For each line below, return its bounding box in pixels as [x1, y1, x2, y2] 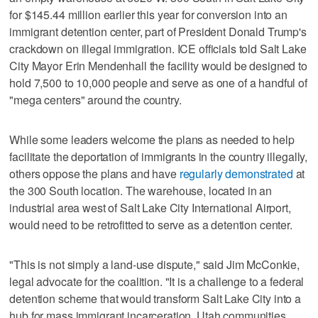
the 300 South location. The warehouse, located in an [9, 182, 273, 199]
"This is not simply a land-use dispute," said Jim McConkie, [9, 256, 300, 273]
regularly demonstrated [179, 165, 293, 182]
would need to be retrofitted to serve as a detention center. [9, 216, 292, 233]
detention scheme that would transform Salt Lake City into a [9, 290, 302, 307]
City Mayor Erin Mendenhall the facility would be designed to [9, 57, 307, 74]
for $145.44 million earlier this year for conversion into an [9, 6, 287, 23]
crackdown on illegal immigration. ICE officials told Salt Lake [9, 40, 307, 57]
